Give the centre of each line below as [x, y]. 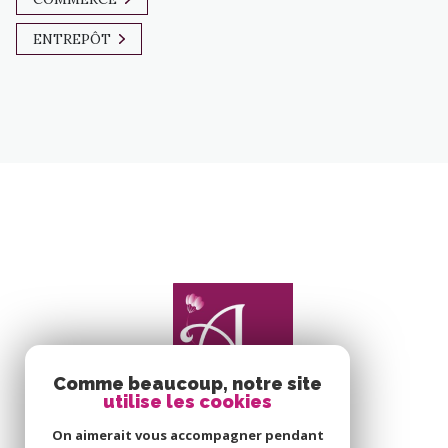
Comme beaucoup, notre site [187, 383]
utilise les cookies [187, 401]
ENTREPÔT [72, 38]
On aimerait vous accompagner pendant [187, 435]
